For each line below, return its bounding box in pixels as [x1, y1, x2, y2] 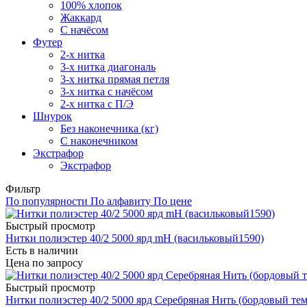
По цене [153, 195, 192, 207]
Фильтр [5, 182, 40, 195]
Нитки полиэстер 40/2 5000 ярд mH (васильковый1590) [5, 232, 264, 244]
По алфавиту [90, 195, 151, 207]
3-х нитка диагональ [60, 60, 156, 73]
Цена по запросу [5, 256, 83, 269]
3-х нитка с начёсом [60, 85, 153, 97]
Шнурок [33, 110, 72, 122]
